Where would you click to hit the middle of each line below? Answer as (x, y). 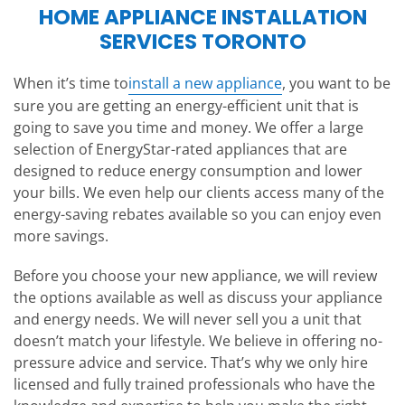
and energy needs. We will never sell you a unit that (188, 320)
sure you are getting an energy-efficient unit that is (186, 106)
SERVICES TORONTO (202, 42)
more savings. (61, 236)
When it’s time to (71, 84)
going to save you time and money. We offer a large (188, 128)
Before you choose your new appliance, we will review (195, 276)
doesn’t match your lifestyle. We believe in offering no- (198, 341)
